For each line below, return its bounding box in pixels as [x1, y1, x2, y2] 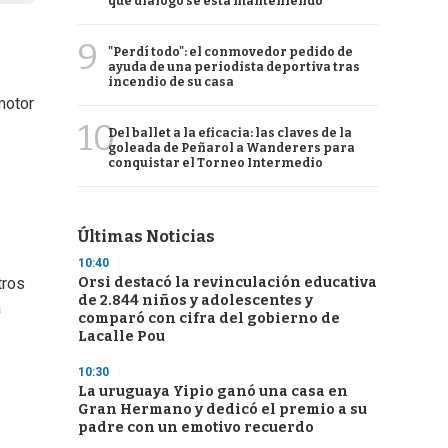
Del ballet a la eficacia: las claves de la [108, 126, 352, 140]
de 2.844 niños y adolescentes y [78, 292, 313, 309]
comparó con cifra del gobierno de [78, 310, 340, 327]
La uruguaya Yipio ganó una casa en [78, 383, 348, 400]
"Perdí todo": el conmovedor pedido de [108, 45, 353, 59]
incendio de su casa [108, 75, 234, 89]
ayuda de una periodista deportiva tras [108, 60, 360, 74]
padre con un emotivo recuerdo [78, 419, 314, 436]
